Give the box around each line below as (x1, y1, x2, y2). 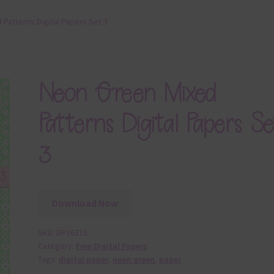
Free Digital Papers (76, 240, 148, 252)
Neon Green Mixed (38, 76, 217, 109)
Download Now (51, 196, 118, 209)
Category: (38, 240, 76, 252)
